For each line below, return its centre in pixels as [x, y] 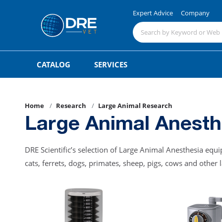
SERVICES [111, 64]
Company [195, 13]
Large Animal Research [135, 106]
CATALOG [54, 64]
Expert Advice [153, 13]
